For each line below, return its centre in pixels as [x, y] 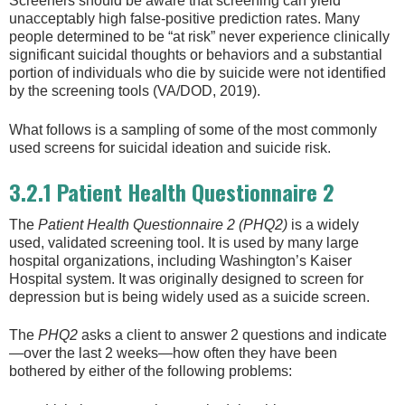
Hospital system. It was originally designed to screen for [186, 279]
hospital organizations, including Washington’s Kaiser [180, 261]
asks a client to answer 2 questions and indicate [232, 335]
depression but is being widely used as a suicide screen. [189, 297]
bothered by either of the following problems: [151, 372]
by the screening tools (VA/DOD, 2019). [135, 91]
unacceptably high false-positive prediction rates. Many [184, 19]
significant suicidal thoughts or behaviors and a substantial [196, 55]
